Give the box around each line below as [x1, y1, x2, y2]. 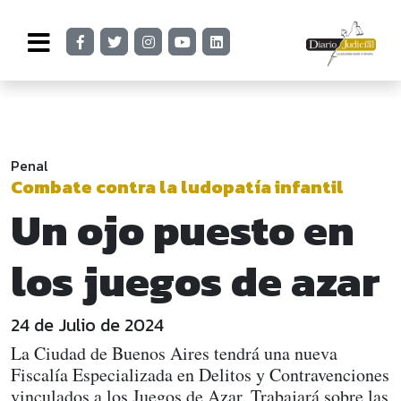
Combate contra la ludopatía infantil [11, 174, 344, 200]
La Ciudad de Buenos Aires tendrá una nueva [11, 341, 337, 365]
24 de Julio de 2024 [11, 311, 164, 338]
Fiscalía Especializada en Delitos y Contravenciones [11, 363, 389, 387]
